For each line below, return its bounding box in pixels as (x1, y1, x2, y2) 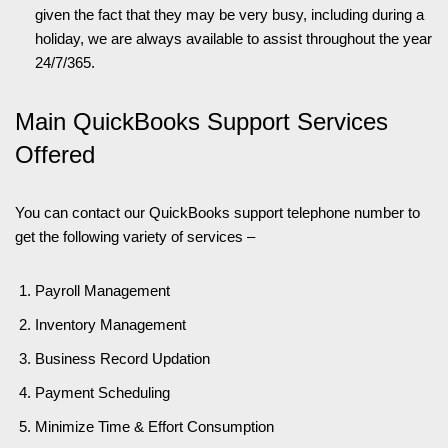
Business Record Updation (35, 350, 210, 367)
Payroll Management (35, 282, 170, 299)
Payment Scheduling (35, 384, 170, 401)
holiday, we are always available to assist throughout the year (35, 30, 432, 47)
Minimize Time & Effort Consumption (35, 418, 274, 435)
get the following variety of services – (15, 228, 259, 245)
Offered (15, 141, 95, 168)
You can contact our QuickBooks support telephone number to (15, 204, 420, 221)
